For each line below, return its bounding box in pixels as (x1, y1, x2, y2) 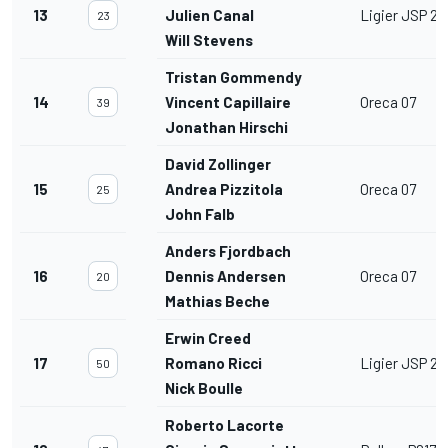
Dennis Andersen (165, 267, 286, 286)
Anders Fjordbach (165, 242, 291, 261)
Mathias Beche (165, 292, 270, 311)
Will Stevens (165, 31, 253, 50)
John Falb (165, 205, 235, 224)
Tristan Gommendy (165, 68, 302, 87)
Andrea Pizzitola (165, 180, 283, 199)
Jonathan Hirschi (165, 118, 288, 137)
